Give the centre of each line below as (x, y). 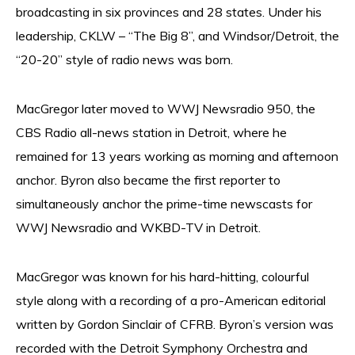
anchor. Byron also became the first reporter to (148, 180)
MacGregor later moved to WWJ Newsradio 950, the (166, 109)
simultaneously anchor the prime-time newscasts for (164, 204)
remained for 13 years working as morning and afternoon (177, 156)
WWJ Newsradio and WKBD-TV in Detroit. (138, 227)
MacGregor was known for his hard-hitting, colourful (162, 277)
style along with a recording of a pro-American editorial (171, 300)
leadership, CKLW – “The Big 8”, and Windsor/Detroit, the (177, 36)
